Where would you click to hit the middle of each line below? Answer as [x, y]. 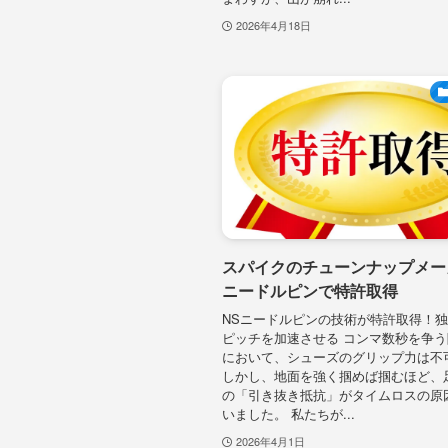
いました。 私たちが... [288, 414]
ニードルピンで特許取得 [310, 290]
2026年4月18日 [273, 24]
